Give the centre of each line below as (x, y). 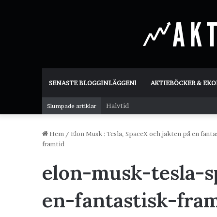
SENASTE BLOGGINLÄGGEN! (93, 83)
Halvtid (117, 106)
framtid (53, 144)
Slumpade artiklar (72, 106)
